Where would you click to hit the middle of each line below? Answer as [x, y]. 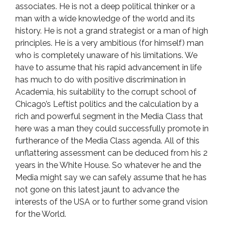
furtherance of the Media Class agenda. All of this [107, 141]
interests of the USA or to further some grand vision [111, 202]
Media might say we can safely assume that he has [111, 177]
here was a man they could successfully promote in [112, 129]
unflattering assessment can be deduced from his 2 [111, 153]
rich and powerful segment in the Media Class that [109, 116]
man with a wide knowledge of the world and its [105, 19]
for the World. [41, 214]
